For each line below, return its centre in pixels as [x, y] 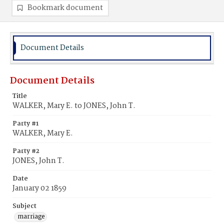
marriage [31, 217]
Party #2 [26, 151]
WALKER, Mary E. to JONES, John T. [74, 106]
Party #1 [25, 124]
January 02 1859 [39, 188]
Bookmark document [65, 8]
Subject [24, 206]
